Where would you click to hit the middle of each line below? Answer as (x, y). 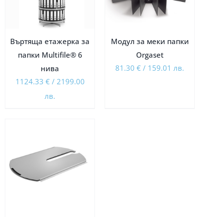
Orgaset (150, 54)
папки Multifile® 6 (50, 54)
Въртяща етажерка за (50, 41)
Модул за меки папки (150, 41)
